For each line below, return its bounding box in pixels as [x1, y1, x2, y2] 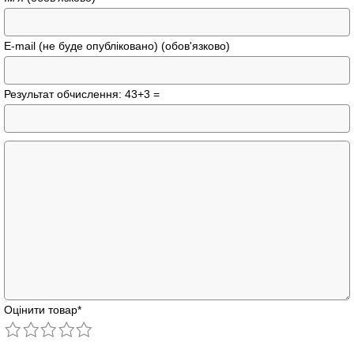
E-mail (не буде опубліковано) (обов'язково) [4, 39, 230, 52]
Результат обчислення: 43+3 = [4, 87, 160, 100]
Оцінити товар [4, 303, 77, 316]
